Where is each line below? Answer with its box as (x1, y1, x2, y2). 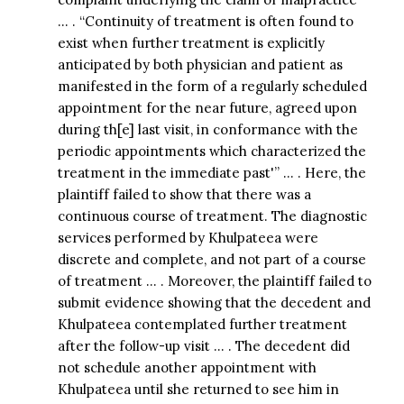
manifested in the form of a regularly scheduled (57, 77, 367, 95)
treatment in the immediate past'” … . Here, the (57, 163, 366, 181)
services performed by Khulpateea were (57, 228, 318, 246)
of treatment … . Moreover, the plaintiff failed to (57, 271, 372, 289)
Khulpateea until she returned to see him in (57, 380, 339, 398)
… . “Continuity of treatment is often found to (57, 12, 353, 30)
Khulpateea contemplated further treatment (57, 315, 347, 333)
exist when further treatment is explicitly (57, 33, 325, 51)
